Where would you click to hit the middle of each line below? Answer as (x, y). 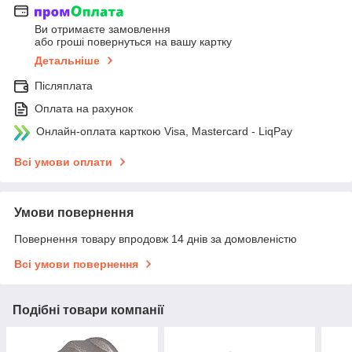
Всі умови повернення (76, 264)
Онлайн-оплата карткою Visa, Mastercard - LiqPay (164, 132)
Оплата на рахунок (84, 109)
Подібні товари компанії (88, 310)
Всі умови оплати (63, 162)
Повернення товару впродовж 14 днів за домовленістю (156, 239)
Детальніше (67, 61)
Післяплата (64, 86)
